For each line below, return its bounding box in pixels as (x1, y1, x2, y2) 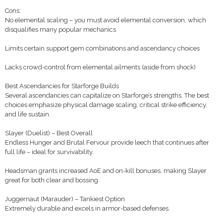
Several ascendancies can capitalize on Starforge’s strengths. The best (5, 92, 209, 99)
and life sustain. (5, 111, 51, 118)
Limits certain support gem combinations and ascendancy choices (5, 45, 200, 52)
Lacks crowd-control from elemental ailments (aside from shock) (5, 63, 196, 71)
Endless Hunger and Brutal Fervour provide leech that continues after (5, 139, 209, 146)
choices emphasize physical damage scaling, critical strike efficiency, (5, 101, 207, 109)
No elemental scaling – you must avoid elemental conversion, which (5, 16, 206, 24)
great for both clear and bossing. (5, 176, 100, 184)
